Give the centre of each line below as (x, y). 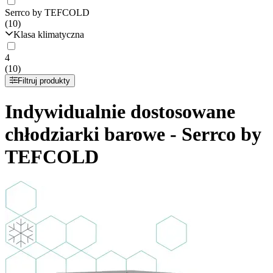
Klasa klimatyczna (49, 35)
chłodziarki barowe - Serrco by (133, 134)
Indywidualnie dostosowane (120, 111)
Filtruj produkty (44, 81)
